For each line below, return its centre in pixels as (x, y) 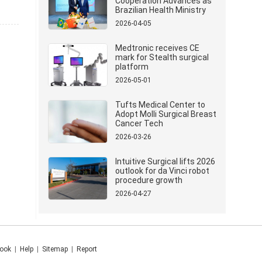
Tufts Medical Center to (160, 105)
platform (132, 67)
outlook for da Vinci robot (162, 171)
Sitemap (55, 249)
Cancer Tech (139, 123)
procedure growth (149, 180)
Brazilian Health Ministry (161, 10)
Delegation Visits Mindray (163, 19)
